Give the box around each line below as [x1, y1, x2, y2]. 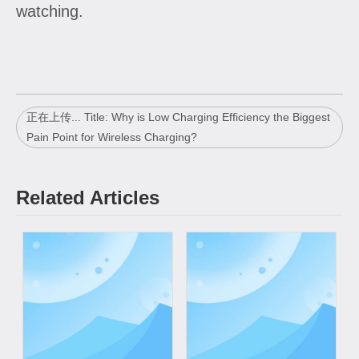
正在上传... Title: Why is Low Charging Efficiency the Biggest [26, 110, 330, 123]
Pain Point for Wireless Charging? [26, 130, 197, 143]
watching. [16, 2, 83, 20]
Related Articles [16, 186, 159, 208]
